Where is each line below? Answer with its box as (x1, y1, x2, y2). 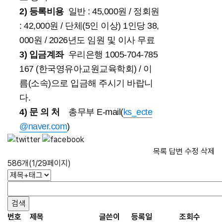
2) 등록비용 (19, 6, 64, 17)
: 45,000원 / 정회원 (85, 6, 160, 17)
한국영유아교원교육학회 (38, 64, 134, 74)
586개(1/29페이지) (7, 159, 71, 168)
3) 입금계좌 (19, 50, 64, 60)
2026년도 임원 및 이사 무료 (49, 35, 155, 46)
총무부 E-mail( (68, 107, 123, 117)
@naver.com (19, 121, 67, 132)
